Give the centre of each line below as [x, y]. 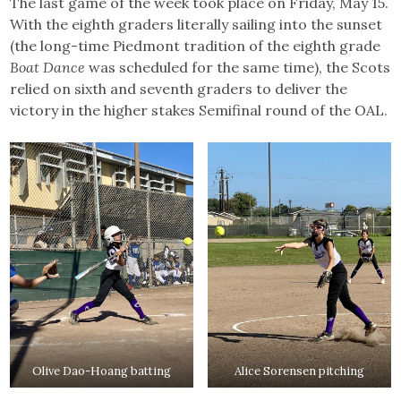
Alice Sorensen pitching [299, 371]
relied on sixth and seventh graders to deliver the [179, 89]
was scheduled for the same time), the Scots [238, 68]
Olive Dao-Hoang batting [102, 371]
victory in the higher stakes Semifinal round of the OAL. [199, 111]
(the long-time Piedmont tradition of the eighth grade [196, 46]
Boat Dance [48, 68]
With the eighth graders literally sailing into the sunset [196, 25]
